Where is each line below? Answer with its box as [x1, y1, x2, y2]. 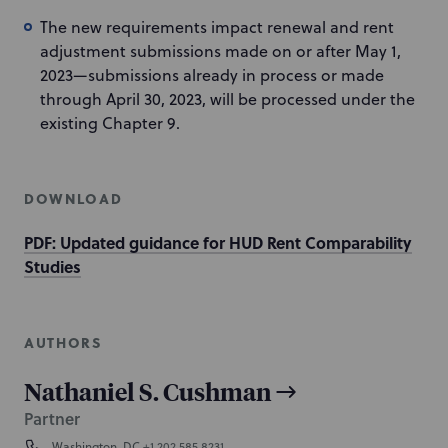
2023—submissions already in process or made [40, 64, 384, 86]
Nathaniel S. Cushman [24, 375, 271, 407]
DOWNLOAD [24, 188, 123, 209]
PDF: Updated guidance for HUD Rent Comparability [24, 231, 412, 254]
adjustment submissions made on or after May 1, [40, 40, 401, 62]
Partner [24, 407, 80, 430]
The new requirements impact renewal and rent [40, 16, 394, 38]
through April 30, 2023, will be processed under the [40, 88, 415, 110]
